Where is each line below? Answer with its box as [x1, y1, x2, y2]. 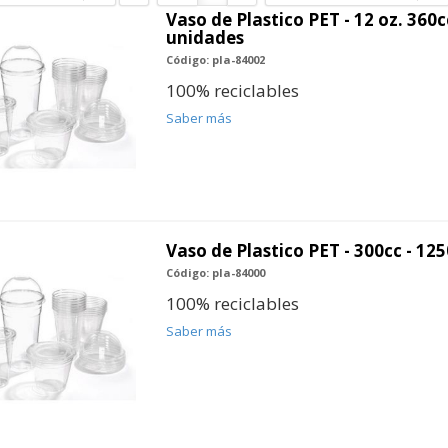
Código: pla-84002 [165, 52, 265, 68]
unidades [165, 26, 244, 50]
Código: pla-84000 [165, 265, 265, 281]
